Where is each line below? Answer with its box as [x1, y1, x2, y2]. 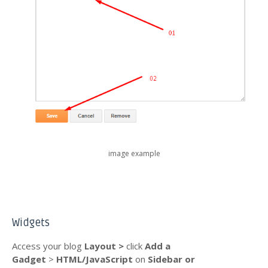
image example [108, 148, 160, 159]
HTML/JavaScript [56, 252, 135, 265]
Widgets [12, 216, 50, 229]
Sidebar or [148, 252, 195, 265]
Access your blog [12, 239, 84, 252]
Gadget [12, 252, 46, 265]
